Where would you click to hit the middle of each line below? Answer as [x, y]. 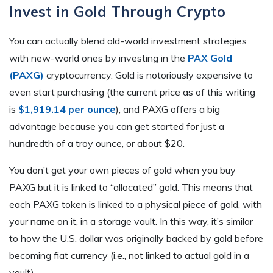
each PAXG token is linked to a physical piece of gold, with [136, 204]
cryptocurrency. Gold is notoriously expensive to [148, 75]
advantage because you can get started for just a [117, 126]
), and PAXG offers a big [168, 109]
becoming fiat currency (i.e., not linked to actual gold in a [129, 255]
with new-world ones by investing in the [98, 58]
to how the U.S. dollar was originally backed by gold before [136, 238]
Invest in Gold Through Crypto [119, 11]
